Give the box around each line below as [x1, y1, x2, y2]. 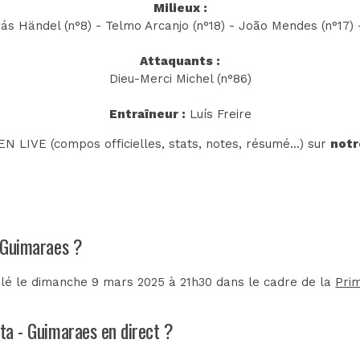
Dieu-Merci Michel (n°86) [108, 71, 252, 86]
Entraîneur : [108, 106, 186, 121]
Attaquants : [140, 53, 220, 68]
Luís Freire [185, 106, 252, 121]
